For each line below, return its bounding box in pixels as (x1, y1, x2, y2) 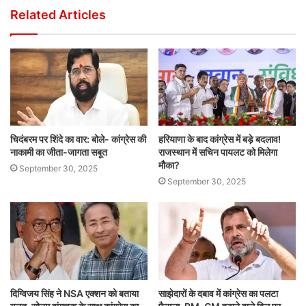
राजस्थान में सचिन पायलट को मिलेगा (158, 146, 277, 158)
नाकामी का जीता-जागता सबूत (10, 146, 107, 158)
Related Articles (10, 8, 106, 22)
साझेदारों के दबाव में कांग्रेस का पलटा (158, 287, 278, 299)
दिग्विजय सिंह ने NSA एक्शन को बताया (10, 287, 139, 299)
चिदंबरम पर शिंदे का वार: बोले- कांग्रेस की (10, 133, 146, 145)
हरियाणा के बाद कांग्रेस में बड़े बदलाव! (158, 133, 281, 145)
